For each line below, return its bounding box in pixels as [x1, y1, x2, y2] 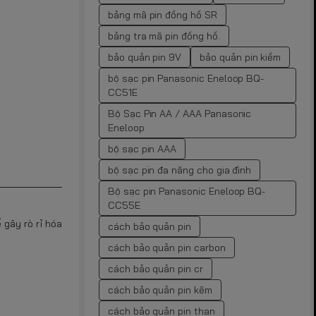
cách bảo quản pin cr [108, 262, 203, 275]
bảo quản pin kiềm [200, 50, 281, 63]
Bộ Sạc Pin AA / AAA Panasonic [108, 107, 252, 120]
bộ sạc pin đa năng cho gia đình [108, 163, 252, 176]
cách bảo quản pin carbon [108, 241, 226, 254]
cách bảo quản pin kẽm [108, 283, 212, 296]
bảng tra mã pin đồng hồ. [108, 29, 220, 42]
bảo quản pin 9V [108, 50, 182, 63]
